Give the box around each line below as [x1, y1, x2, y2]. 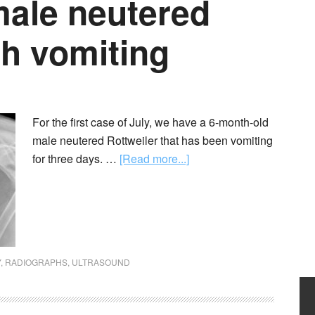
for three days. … [32, 150, 120, 167]
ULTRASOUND [72, 256, 130, 268]
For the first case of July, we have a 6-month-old [32, 114, 269, 130]
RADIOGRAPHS [5, 256, 67, 268]
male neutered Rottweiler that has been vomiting [32, 132, 273, 148]
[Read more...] [120, 150, 189, 167]
